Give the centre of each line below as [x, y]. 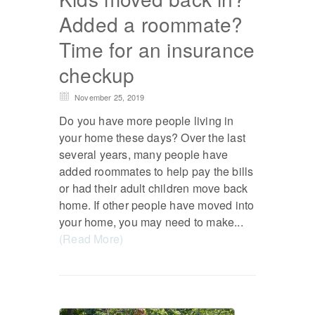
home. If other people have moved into [157, 205]
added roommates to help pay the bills [156, 171]
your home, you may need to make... [151, 221]
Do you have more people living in [147, 120]
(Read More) [91, 238]
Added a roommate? [151, 24]
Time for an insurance [157, 49]
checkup [97, 74]
